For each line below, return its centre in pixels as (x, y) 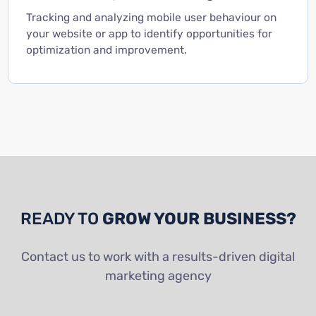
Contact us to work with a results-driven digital (158, 256)
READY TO (61, 218)
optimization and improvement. (106, 50)
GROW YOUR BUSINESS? (199, 218)
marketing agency (158, 275)
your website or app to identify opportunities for (149, 34)
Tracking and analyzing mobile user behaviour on (151, 17)
